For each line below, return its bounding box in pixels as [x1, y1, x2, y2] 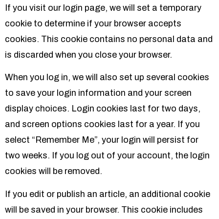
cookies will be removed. [5, 166, 102, 176]
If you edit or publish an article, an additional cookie [5, 189, 210, 199]
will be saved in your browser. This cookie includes [5, 204, 203, 215]
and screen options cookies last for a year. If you [5, 119, 200, 130]
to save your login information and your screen [5, 88, 192, 98]
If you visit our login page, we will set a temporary [5, 3, 201, 13]
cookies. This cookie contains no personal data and [5, 34, 213, 44]
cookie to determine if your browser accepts [5, 19, 181, 29]
